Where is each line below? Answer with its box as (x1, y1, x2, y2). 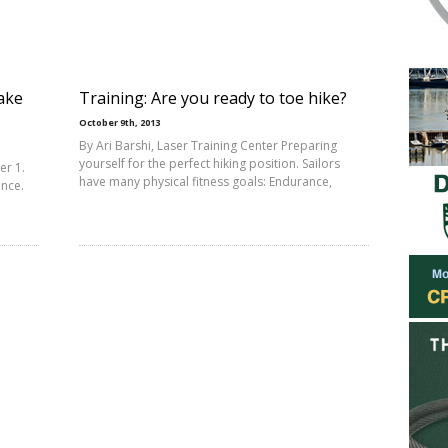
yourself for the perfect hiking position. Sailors (79, 155, 340, 172)
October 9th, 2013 (79, 116, 160, 129)
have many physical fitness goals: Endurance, (79, 173, 332, 190)
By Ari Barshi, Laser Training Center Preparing (79, 137, 337, 154)
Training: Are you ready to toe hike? (79, 87, 347, 109)
